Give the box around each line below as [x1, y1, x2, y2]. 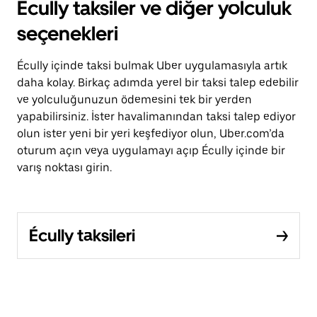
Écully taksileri [29, 225, 135, 246]
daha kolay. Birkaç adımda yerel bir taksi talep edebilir [17, 76, 299, 89]
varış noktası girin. [17, 161, 112, 174]
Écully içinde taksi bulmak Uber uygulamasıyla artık [17, 59, 287, 72]
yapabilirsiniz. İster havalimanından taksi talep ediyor [17, 110, 296, 123]
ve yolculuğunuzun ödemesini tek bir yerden [17, 93, 252, 106]
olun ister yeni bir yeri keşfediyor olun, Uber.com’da [17, 127, 284, 140]
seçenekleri [17, 21, 118, 45]
